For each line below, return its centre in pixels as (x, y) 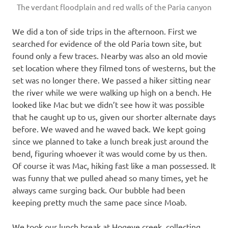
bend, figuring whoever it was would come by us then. (110, 153)
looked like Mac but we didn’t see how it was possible (108, 104)
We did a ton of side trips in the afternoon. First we (105, 31)
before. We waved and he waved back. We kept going (109, 129)
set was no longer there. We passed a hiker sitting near (111, 80)
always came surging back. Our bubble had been (99, 190)
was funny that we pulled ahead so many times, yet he (110, 177)
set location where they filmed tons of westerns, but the (114, 67)
